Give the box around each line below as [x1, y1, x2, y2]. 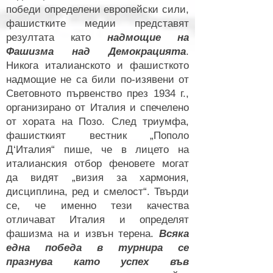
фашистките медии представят [6, 18, 189, 29]
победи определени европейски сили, [6, 4, 189, 15]
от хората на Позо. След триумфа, [6, 116, 189, 127]
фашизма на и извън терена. [6, 228, 154, 239]
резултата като [6, 32, 107, 43]
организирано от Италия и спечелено [6, 102, 189, 113]
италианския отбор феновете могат [6, 158, 189, 169]
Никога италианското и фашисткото [6, 60, 189, 71]
